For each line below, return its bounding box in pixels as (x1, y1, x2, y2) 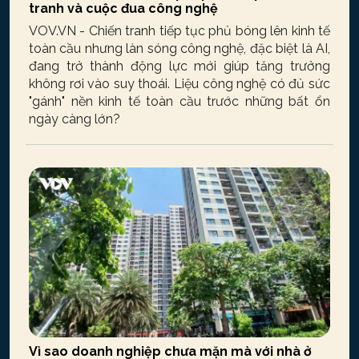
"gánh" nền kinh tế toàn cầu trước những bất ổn (29, 94, 330, 110)
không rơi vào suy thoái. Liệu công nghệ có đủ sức (29, 76, 330, 92)
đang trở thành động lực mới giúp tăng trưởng (29, 58, 330, 75)
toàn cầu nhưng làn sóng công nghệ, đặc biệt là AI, (29, 41, 330, 57)
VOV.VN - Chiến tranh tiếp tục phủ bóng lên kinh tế (29, 23, 330, 39)
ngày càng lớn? (29, 111, 120, 127)
